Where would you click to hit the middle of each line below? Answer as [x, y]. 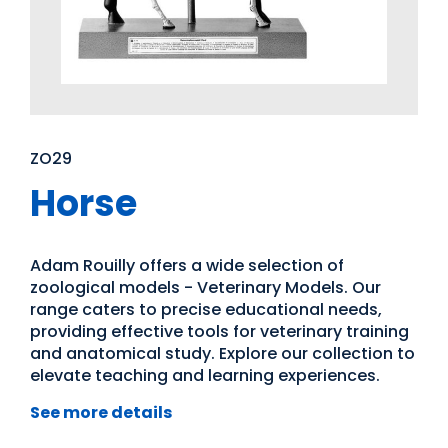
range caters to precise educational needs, [206, 309]
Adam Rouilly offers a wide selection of [187, 265]
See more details [101, 412]
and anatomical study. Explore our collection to [222, 353]
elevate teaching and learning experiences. [205, 375]
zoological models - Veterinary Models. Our [205, 287]
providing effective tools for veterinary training [219, 331]
